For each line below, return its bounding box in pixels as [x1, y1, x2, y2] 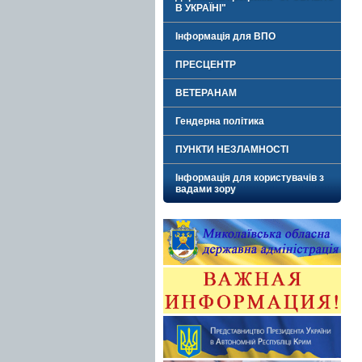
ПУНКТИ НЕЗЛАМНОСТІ [175, 144, 288, 155]
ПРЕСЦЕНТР [175, 59, 236, 70]
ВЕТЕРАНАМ [175, 87, 237, 99]
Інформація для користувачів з [175, 172, 324, 183]
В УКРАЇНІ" [175, 2, 226, 14]
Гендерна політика [175, 116, 264, 127]
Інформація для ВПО [175, 31, 276, 42]
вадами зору [175, 183, 236, 195]
